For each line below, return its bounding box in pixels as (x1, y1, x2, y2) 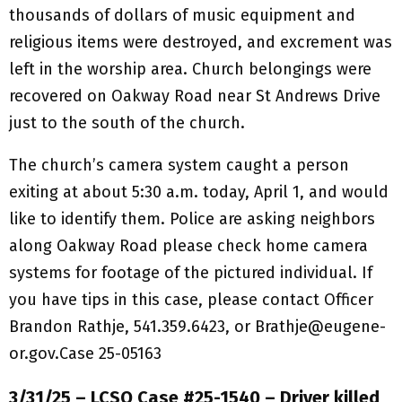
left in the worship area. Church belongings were (9, 58, 371, 79)
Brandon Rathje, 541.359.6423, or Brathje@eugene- (9, 316, 386, 336)
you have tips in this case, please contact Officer (9, 289, 373, 310)
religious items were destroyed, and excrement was (9, 31, 392, 52)
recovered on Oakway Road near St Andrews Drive (9, 85, 380, 106)
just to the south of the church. (9, 112, 245, 133)
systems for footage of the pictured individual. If (9, 262, 372, 283)
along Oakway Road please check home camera (9, 235, 368, 256)
